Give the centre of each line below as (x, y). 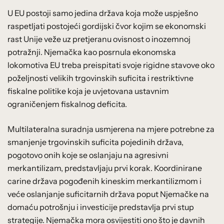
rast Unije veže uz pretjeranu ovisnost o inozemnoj (99, 39)
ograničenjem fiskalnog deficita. (67, 104)
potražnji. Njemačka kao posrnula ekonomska (92, 52)
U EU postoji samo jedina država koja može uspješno (103, 13)
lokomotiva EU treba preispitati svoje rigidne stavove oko (111, 65)
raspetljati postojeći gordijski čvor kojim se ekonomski (107, 26)
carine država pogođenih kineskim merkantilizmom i (104, 181)
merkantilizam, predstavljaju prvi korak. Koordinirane (105, 168)
